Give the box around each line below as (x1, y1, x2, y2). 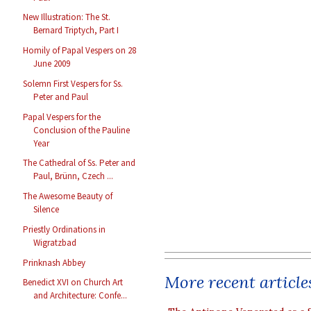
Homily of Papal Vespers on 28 (23, 44, 137, 57)
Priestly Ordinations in (23, 223, 106, 235)
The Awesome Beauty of (23, 190, 113, 203)
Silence (33, 203, 60, 216)
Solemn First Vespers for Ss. (23, 77, 124, 90)
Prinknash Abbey (23, 256, 86, 269)
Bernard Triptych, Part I (33, 24, 119, 37)
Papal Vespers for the (23, 110, 101, 123)
